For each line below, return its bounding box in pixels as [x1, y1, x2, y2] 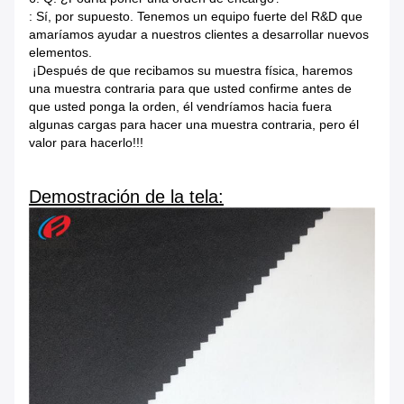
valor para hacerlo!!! [29, 135, 143, 151]
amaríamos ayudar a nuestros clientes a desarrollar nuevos [29, 27, 369, 42]
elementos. [29, 45, 92, 60]
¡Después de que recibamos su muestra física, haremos [29, 63, 353, 78]
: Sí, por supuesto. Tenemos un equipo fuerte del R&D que [29, 9, 363, 24]
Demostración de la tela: [29, 187, 224, 207]
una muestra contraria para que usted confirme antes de [29, 81, 352, 96]
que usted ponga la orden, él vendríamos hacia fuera [29, 99, 332, 115]
